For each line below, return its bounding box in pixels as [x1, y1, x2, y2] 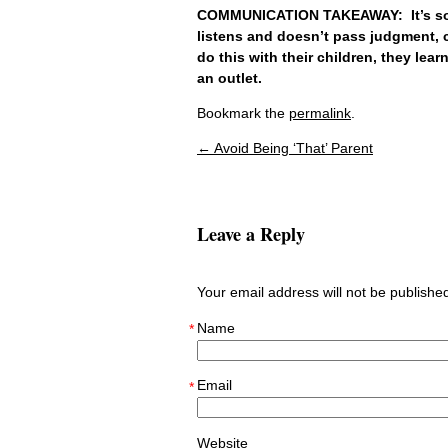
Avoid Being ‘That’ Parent [211, 140, 373, 156]
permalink [289, 105, 351, 121]
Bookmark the [197, 105, 289, 121]
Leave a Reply [197, 220, 305, 247]
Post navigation [197, 154, 356, 178]
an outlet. [197, 70, 266, 86]
